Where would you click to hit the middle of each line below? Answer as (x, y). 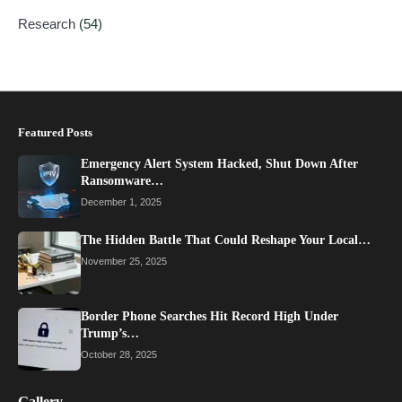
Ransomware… (122, 180)
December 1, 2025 (121, 201)
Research (48, 23)
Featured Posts (55, 132)
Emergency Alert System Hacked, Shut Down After (219, 163)
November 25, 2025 (124, 261)
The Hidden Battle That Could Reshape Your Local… (226, 240)
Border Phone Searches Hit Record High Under (210, 316)
